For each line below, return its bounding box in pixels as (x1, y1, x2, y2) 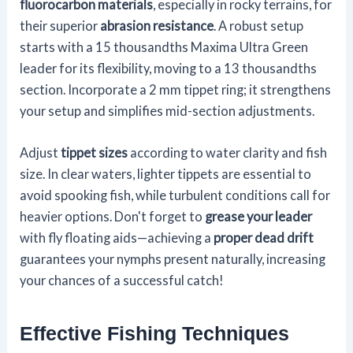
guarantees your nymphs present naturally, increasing (20, 251, 326, 267)
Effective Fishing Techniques (20, 321, 290, 344)
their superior (20, 18, 101, 34)
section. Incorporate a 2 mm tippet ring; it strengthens (20, 82, 332, 98)
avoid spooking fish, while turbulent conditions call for (20, 188, 331, 203)
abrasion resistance (100, 18, 214, 34)
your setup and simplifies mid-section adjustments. (20, 103, 315, 119)
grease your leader (205, 209, 313, 225)
